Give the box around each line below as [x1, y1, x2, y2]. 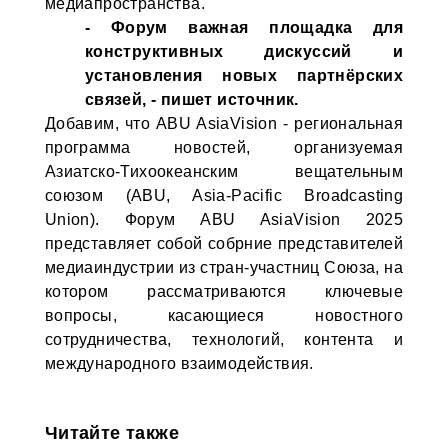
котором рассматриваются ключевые [44, 283, 404, 300]
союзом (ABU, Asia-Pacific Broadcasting [44, 187, 404, 204]
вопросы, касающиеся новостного [44, 307, 404, 324]
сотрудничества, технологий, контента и [44, 331, 404, 348]
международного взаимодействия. [44, 355, 314, 372]
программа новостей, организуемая [44, 139, 404, 156]
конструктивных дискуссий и [84, 43, 404, 60]
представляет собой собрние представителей [44, 235, 404, 252]
